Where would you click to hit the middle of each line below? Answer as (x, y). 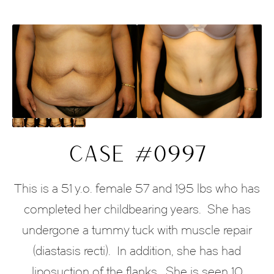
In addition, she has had (179, 251)
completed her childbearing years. (112, 209)
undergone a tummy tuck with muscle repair (137, 230)
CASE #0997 (137, 153)
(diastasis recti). (72, 251)
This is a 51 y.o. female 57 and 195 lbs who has (137, 189)
